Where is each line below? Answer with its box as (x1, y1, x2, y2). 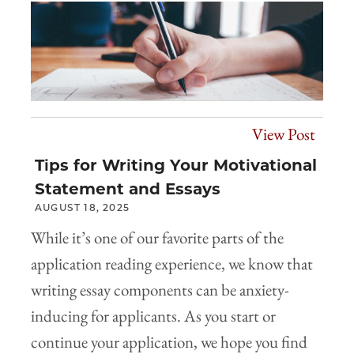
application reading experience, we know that (31, 252, 313, 274)
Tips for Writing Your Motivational (35, 155, 317, 175)
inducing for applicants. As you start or (31, 304, 276, 326)
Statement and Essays (35, 179, 220, 198)
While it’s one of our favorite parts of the (31, 226, 284, 248)
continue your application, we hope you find (31, 330, 307, 352)
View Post (252, 122, 315, 145)
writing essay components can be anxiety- (31, 278, 289, 300)
